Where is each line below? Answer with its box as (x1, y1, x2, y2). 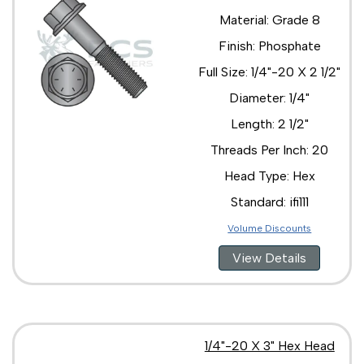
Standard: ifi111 (230, 193, 309, 210)
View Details (232, 249, 307, 266)
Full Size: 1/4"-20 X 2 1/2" (198, 63, 341, 80)
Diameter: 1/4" (229, 89, 310, 106)
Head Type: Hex (223, 167, 315, 184)
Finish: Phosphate (218, 37, 321, 54)
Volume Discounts (227, 222, 312, 234)
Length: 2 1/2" (230, 115, 309, 132)
